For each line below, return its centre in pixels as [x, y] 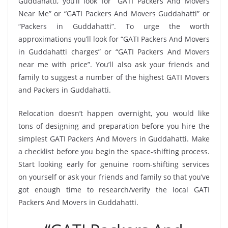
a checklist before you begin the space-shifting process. [114, 151]
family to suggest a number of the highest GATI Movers [114, 77]
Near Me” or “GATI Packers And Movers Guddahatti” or [114, 13]
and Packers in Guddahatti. [65, 90]
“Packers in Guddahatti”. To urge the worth [114, 26]
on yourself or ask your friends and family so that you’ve [114, 177]
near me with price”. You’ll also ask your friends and [114, 64]
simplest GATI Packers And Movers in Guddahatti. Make [114, 138]
